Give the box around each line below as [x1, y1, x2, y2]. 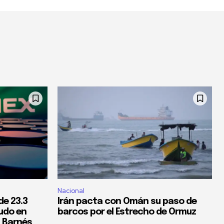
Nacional [57, 186, 84, 195]
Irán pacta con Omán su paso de [57, 197, 196, 206]
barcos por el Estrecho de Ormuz [57, 207, 196, 217]
